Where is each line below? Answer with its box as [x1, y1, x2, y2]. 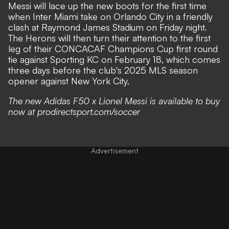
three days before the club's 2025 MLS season [8, 64, 198, 76]
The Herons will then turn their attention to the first [8, 32, 211, 43]
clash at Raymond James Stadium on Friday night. [8, 21, 207, 33]
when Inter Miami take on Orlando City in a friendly [8, 10, 213, 22]
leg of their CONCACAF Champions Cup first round [8, 42, 218, 54]
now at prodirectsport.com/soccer [8, 105, 140, 117]
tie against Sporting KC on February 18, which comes [8, 53, 220, 65]
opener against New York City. [8, 75, 129, 86]
